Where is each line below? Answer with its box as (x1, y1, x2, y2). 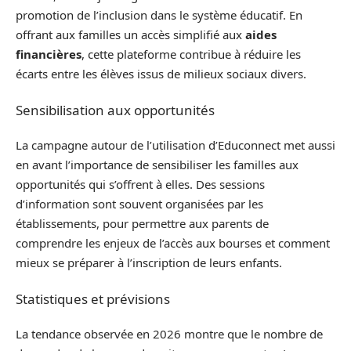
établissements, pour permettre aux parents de (16, 215, 269, 231)
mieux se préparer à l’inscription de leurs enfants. (16, 255, 282, 270)
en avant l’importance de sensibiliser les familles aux (16, 157, 299, 172)
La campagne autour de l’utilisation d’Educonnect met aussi (16, 137, 335, 153)
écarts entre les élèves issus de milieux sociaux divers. (16, 66, 306, 81)
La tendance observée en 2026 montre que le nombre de (16, 326, 323, 342)
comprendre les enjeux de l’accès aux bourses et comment (16, 235, 330, 251)
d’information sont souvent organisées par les (16, 196, 263, 212)
